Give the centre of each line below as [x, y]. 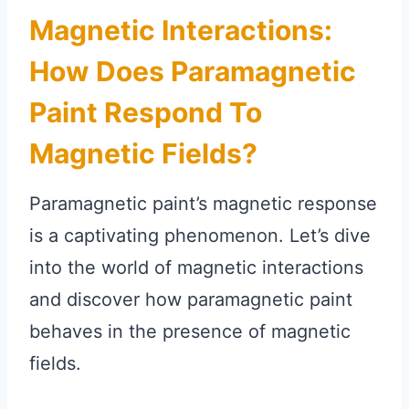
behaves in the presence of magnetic [190, 331]
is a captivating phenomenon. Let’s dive [200, 235]
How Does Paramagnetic [193, 71]
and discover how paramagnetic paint [191, 299]
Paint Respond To [146, 112]
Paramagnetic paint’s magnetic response [203, 203]
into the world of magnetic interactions [196, 267]
